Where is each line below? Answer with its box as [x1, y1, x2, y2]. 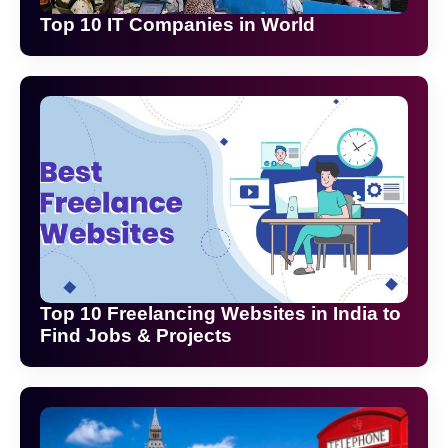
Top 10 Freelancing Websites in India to [40, 302, 401, 324]
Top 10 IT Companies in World [40, 13, 315, 35]
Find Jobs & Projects [40, 324, 232, 346]
